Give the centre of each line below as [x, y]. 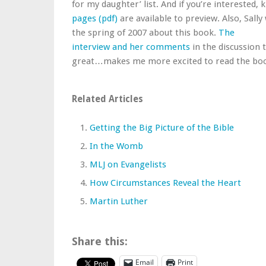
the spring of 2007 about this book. [145, 33]
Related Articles [107, 99]
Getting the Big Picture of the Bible [162, 128]
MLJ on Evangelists [128, 164]
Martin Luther [119, 201]
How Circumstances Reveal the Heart [165, 183]
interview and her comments [131, 47]
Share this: [100, 241]
